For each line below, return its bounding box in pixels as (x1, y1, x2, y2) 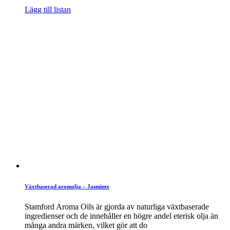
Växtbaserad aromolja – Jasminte (25, 183, 109, 189)
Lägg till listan (25, 5, 71, 14)
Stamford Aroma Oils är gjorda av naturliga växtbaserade (25, 202, 209, 211)
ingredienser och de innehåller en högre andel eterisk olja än (25, 211, 218, 220)
